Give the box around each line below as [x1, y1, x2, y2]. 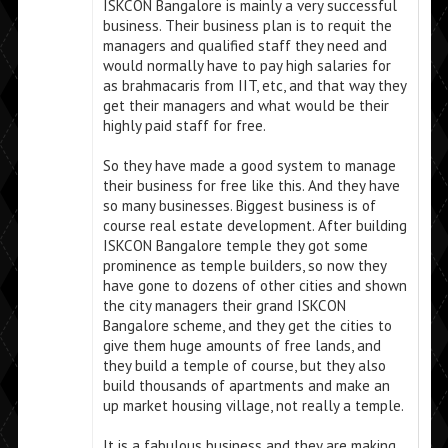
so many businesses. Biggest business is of [102, 196, 376, 216]
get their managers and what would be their [102, 96, 389, 116]
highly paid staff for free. [102, 116, 266, 136]
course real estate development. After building [102, 216, 407, 236]
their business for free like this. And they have [102, 176, 400, 196]
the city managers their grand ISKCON [102, 296, 346, 316]
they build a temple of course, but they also [102, 356, 386, 376]
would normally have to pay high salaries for [102, 56, 391, 76]
